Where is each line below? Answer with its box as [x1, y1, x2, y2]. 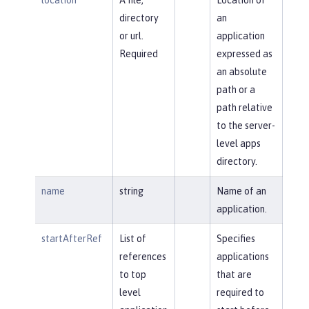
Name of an [216, 185, 266, 197]
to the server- [216, 119, 275, 131]
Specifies [216, 232, 255, 244]
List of [119, 232, 146, 244]
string [119, 185, 143, 197]
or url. [119, 30, 143, 41]
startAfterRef [41, 232, 102, 244]
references [119, 250, 166, 262]
